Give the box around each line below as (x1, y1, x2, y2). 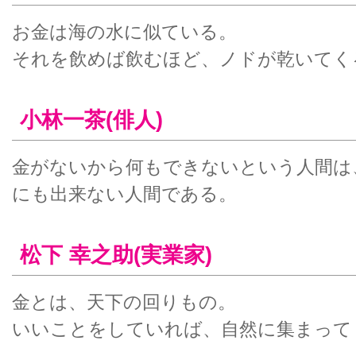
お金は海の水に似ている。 (12, 21, 237, 42)
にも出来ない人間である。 (12, 184, 237, 204)
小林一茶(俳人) (20, 107, 163, 132)
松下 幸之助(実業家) (20, 242, 212, 267)
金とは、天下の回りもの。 (12, 292, 236, 312)
